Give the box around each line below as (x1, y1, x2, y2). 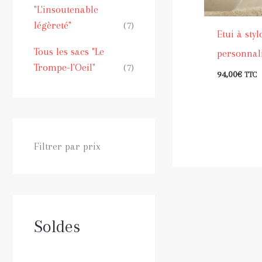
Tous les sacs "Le (34, 45, 104, 57)
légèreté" (34, 19, 71, 32)
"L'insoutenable (34, 4, 98, 16)
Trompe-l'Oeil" (34, 61, 95, 73)
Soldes (34, 216, 80, 236)
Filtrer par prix (34, 140, 101, 152)
